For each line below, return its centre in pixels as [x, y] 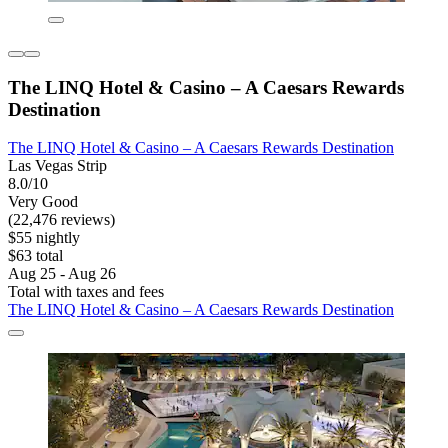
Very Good [43, 202]
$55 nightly [44, 238]
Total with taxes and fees [86, 292]
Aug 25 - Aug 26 [62, 274]
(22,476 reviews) [61, 220]
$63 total [35, 256]
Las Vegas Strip [57, 166]
